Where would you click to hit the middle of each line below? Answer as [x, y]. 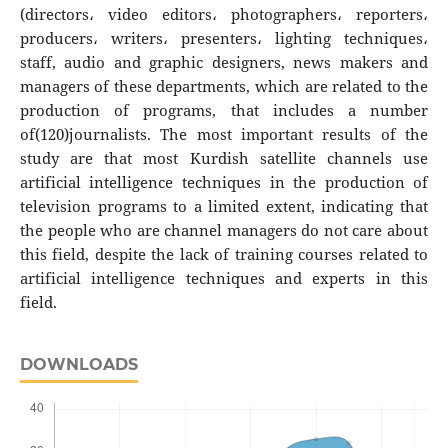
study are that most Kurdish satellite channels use [224, 159]
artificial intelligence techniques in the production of [224, 183]
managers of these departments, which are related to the [224, 87]
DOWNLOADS [78, 365]
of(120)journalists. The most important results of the [224, 135]
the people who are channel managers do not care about [224, 231]
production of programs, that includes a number [224, 111]
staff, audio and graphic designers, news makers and [224, 63]
